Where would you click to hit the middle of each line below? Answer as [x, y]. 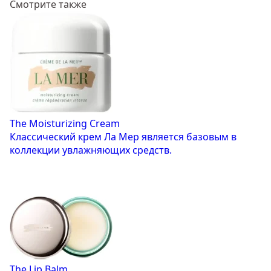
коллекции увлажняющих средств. [91, 150]
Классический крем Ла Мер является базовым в [123, 137]
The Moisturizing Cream [65, 124]
